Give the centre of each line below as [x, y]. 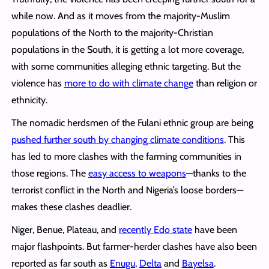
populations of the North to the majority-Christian [112, 32]
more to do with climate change [128, 83]
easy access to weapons [137, 173]
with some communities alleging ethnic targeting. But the [126, 66]
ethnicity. [29, 100]
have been [214, 229]
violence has [38, 83]
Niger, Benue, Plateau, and [65, 229]
